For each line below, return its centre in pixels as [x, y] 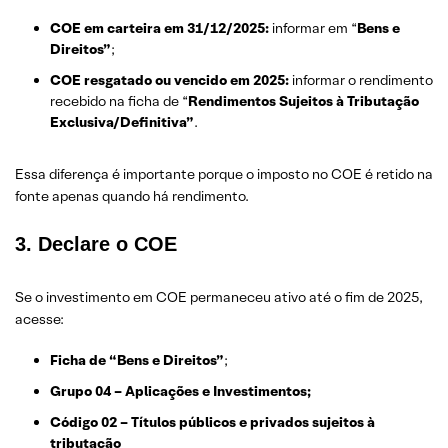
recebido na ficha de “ [119, 101]
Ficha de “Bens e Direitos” [137, 360]
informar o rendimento [361, 80]
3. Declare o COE [96, 244]
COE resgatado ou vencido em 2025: [169, 80]
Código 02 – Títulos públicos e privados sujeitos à [212, 422]
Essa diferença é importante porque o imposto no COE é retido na [224, 174]
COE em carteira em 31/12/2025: [159, 28]
